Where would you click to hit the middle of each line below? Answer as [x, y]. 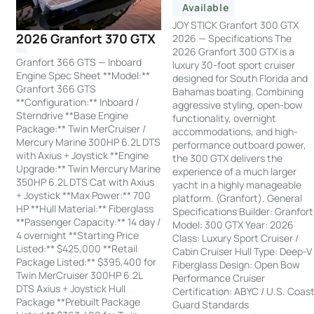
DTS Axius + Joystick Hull [71, 289]
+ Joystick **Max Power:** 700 [84, 196]
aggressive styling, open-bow [238, 105]
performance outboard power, [240, 145]
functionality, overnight [225, 118]
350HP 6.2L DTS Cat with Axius [86, 182]
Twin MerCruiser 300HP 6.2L [80, 275]
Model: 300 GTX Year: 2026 [233, 225]
